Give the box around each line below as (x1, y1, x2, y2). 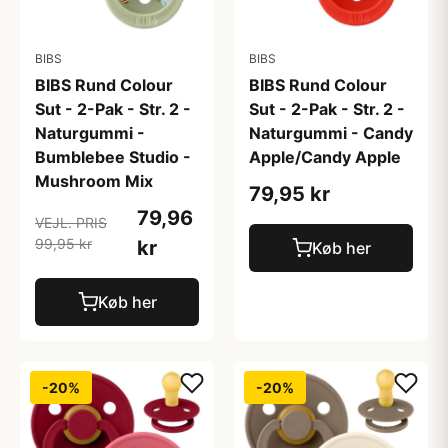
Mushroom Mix (35, 171, 153, 191)
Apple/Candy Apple (249, 147, 401, 167)
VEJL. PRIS (35, 214, 107, 231)
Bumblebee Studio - (35, 147, 191, 167)
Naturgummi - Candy (249, 123, 413, 143)
